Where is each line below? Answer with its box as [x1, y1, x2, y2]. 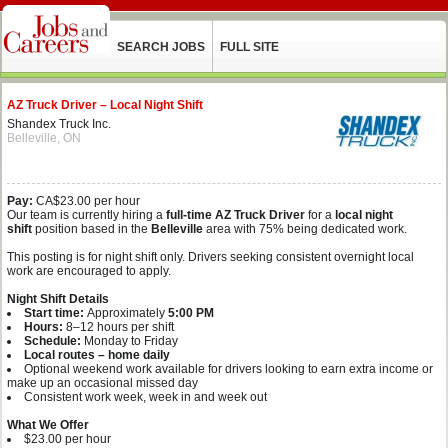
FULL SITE [220, 40, 279, 54]
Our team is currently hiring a [7, 208, 166, 222]
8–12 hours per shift [63, 320, 174, 334]
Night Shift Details [7, 292, 109, 306]
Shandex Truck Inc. [7, 117, 111, 131]
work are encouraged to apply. [7, 264, 171, 278]
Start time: [24, 306, 84, 320]
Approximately [84, 306, 168, 320]
